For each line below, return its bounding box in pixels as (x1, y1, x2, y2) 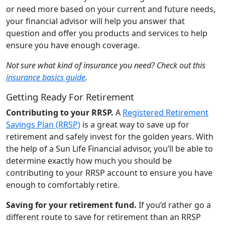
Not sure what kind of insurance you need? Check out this (6, 59, 205, 71)
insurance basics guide (6, 71, 85, 83)
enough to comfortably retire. (6, 179, 126, 190)
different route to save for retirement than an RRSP (6, 211, 201, 222)
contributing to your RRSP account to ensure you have (6, 167, 212, 178)
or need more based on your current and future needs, (6, 3, 215, 15)
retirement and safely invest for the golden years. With (6, 131, 213, 142)
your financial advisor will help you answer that (6, 15, 185, 27)
